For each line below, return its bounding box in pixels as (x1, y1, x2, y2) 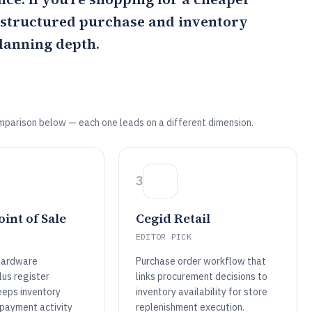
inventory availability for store (135, 286, 267, 298)
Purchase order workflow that (135, 255, 266, 267)
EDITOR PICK (135, 231, 192, 242)
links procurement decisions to (135, 270, 267, 283)
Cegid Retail (135, 210, 210, 227)
